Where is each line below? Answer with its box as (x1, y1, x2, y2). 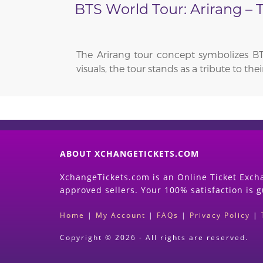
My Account (96, 210, 146, 220)
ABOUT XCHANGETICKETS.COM (60, 147, 199, 159)
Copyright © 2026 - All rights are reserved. (60, 232, 248, 243)
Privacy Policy (190, 210, 250, 220)
